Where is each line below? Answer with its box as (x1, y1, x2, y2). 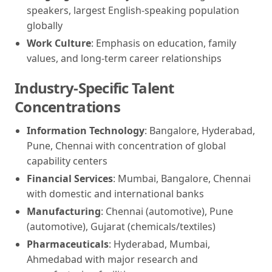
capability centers (27, 154, 107, 168)
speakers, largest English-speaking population (27, 3, 239, 17)
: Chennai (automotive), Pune (101, 204, 233, 218)
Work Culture (27, 36, 91, 50)
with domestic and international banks (27, 186, 204, 200)
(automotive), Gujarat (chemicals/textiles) (27, 219, 216, 233)
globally (27, 18, 63, 32)
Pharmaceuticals (27, 237, 109, 251)
